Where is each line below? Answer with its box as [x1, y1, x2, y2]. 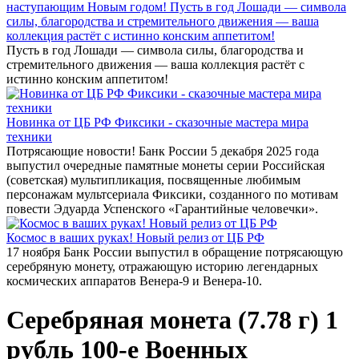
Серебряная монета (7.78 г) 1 [6, 305, 338, 335]
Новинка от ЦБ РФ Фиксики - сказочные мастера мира [6, 115, 309, 129]
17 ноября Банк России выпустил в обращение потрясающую [6, 245, 343, 259]
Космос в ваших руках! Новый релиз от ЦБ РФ [6, 231, 264, 244]
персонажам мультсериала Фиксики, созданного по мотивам [6, 188, 338, 201]
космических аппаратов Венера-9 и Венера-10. [6, 274, 262, 288]
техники [6, 130, 52, 143]
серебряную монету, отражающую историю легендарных [6, 260, 318, 273]
